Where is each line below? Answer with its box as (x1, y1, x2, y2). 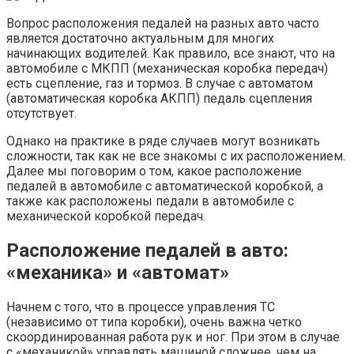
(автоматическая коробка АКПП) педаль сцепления (6, 90, 312, 106)
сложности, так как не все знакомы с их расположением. (6, 148, 345, 164)
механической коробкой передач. (6, 208, 205, 224)
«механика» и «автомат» (6, 261, 229, 284)
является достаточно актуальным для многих (6, 30, 274, 46)
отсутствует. (6, 105, 77, 121)
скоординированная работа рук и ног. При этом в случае (6, 329, 340, 345)
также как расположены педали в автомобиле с (6, 193, 294, 209)
